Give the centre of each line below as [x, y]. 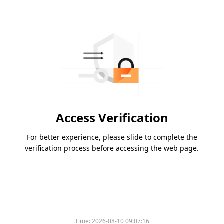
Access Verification [112, 118]
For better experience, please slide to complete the [112, 137]
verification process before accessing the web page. [112, 148]
